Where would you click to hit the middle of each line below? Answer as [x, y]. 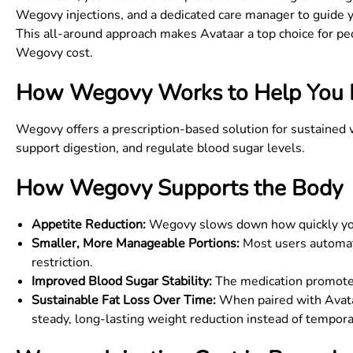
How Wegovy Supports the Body [179, 188]
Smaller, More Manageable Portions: [136, 243]
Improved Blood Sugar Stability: [122, 281]
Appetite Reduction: [89, 225]
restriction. [62, 262]
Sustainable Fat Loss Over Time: [124, 300]
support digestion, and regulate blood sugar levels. [160, 148]
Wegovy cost [53, 53]
